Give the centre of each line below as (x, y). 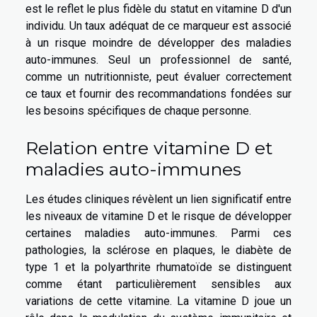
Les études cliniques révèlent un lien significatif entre (158, 200)
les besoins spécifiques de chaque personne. (138, 111)
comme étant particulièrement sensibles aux (158, 284)
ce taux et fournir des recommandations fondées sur (158, 94)
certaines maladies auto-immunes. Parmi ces (158, 234)
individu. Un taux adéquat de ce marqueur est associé (158, 26)
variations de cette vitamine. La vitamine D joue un (158, 301)
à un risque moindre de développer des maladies (158, 43)
